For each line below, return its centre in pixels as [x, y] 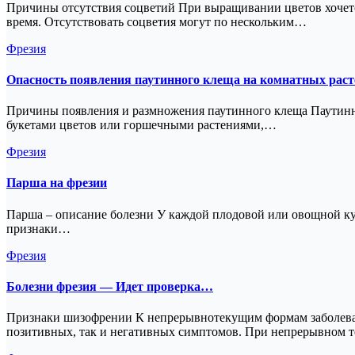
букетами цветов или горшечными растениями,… [141, 125]
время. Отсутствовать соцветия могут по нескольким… [157, 21]
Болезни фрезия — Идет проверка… [110, 286]
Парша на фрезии [57, 183]
